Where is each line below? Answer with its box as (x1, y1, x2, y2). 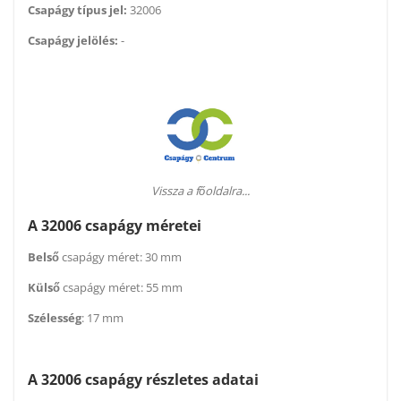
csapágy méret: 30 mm (59, 249, 182, 266)
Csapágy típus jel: (28, 2, 127, 19)
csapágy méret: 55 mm (60, 279, 183, 296)
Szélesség (28, 310, 81, 327)
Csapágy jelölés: (28, 32, 118, 49)
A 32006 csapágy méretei (28, 216, 201, 236)
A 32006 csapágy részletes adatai (28, 370, 259, 390)
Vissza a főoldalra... (151, 183, 250, 200)
